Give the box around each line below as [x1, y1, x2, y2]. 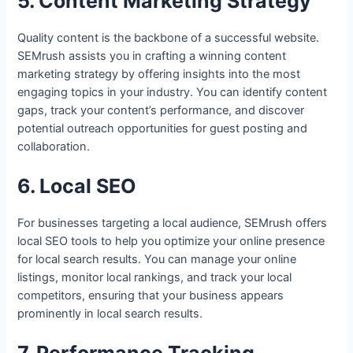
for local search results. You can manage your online [17, 251, 297, 266]
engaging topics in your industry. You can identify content [17, 84, 328, 99]
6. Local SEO [17, 173, 137, 198]
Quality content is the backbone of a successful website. [17, 30, 320, 45]
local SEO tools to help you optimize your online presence [17, 233, 325, 248]
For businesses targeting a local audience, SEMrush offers [17, 215, 328, 230]
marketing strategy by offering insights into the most [17, 66, 301, 81]
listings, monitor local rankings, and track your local [17, 269, 292, 284]
